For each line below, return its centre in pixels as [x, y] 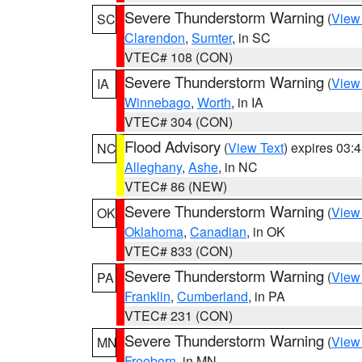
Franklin [147, 296]
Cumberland [213, 296]
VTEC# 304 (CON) [179, 122]
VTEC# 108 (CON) [179, 57]
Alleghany [153, 167]
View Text [256, 147]
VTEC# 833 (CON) [179, 251]
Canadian [218, 232]
